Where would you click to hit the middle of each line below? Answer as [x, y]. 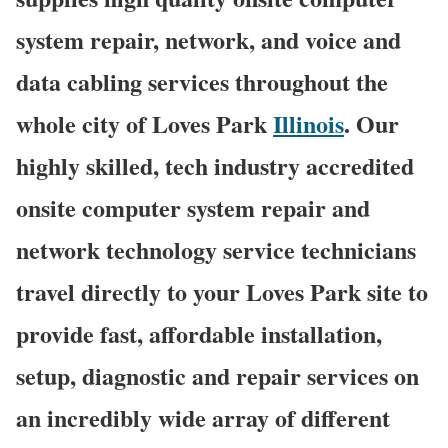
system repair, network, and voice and [208, 40]
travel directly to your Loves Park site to [222, 292]
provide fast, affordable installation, [199, 334]
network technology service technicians [216, 250]
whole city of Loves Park [144, 124]
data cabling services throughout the [202, 82]
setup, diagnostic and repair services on [217, 376]
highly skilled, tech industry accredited [215, 166]
